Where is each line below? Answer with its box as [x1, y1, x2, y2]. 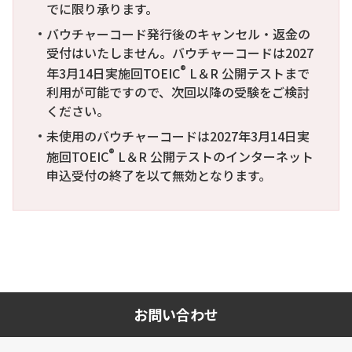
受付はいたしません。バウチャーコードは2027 [46, 42, 313, 62]
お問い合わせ [134, 304, 218, 325]
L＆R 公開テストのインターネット [115, 147, 313, 167]
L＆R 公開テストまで [186, 64, 310, 83]
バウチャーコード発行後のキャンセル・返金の [46, 24, 310, 43]
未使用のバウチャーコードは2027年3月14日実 [46, 126, 310, 146]
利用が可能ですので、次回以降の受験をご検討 [46, 82, 310, 102]
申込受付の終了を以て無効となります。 [46, 166, 271, 185]
